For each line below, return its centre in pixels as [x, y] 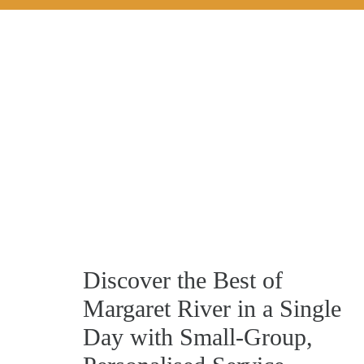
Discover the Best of [183, 279]
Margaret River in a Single [212, 308]
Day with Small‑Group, [198, 336]
